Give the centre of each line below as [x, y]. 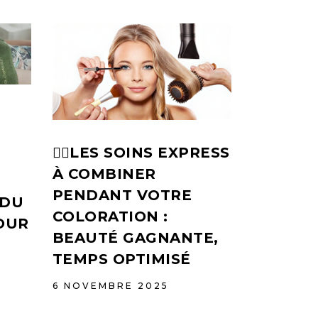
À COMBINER [104, 174]
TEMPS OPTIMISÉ [121, 259]
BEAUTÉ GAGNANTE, [135, 238]
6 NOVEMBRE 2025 [110, 286]
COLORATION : [110, 217]
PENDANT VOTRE [122, 196]
